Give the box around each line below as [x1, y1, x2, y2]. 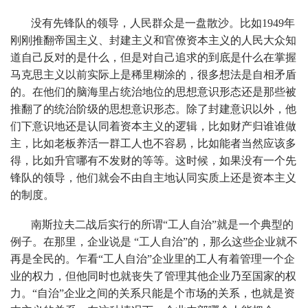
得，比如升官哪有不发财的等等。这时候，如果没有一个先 [10, 154, 296, 166]
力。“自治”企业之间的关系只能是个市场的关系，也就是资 [10, 287, 295, 299]
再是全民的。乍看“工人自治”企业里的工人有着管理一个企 [10, 252, 295, 265]
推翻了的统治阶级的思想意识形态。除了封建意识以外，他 [10, 102, 296, 115]
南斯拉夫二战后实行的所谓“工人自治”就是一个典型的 [31, 218, 294, 230]
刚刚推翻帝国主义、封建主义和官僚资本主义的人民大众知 [10, 34, 296, 46]
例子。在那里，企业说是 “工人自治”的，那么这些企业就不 [10, 235, 298, 247]
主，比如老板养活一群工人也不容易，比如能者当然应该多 [10, 137, 296, 149]
